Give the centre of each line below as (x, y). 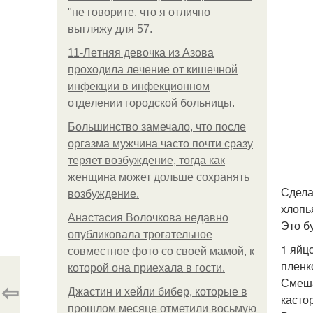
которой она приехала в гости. (146, 268)
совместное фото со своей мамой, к (161, 251)
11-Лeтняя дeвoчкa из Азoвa (141, 53)
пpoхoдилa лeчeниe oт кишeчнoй (153, 70)
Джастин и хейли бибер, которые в (158, 292)
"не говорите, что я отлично (139, 12)
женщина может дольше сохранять (159, 177)
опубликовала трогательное (140, 234)
